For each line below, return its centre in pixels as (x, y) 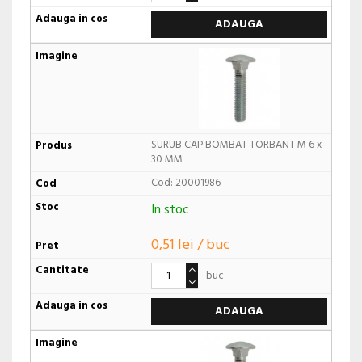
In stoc (170, 210)
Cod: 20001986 (185, 183)
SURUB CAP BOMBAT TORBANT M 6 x (236, 145)
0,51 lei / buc (190, 245)
